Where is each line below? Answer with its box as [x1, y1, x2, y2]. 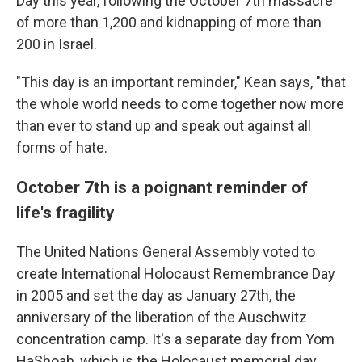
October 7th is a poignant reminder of [16, 177, 308, 197]
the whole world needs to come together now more [16, 95, 344, 112]
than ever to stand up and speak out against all [16, 117, 311, 134]
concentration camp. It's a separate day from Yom [16, 330, 335, 347]
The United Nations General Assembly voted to [16, 243, 315, 260]
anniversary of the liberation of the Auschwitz [16, 309, 307, 326]
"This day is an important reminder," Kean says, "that [16, 74, 346, 90]
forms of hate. [16, 139, 107, 156]
